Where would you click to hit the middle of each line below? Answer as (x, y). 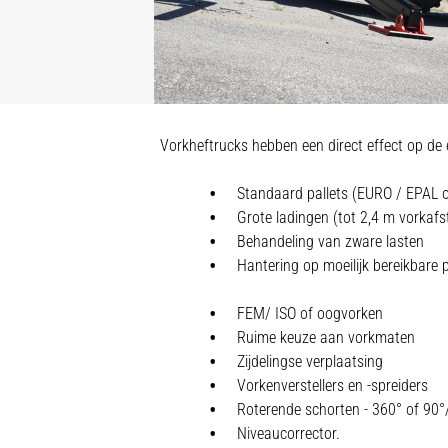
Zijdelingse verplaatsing (309, 361)
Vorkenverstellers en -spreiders (332, 385)
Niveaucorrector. (288, 433)
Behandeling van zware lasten (330, 241)
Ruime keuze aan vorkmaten (325, 337)
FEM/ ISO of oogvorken (309, 313)
